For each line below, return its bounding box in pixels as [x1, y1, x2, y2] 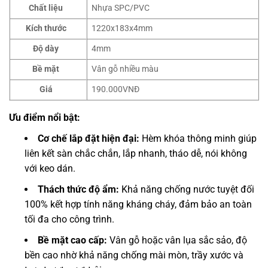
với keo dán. [25, 163, 75, 175]
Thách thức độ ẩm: [38, 184, 119, 196]
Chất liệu [29, 3, 63, 14]
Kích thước [25, 23, 66, 34]
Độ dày [33, 44, 59, 54]
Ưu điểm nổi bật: [9, 112, 83, 124]
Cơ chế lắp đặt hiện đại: [38, 133, 139, 145]
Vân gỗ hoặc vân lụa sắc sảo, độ [107, 234, 247, 246]
